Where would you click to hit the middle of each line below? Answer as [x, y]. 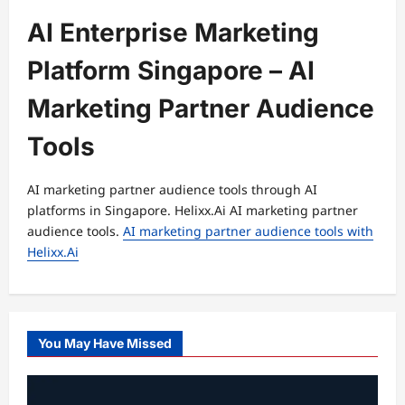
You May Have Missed [105, 343]
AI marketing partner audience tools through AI [172, 189]
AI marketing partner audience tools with [248, 231]
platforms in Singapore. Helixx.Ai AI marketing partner [193, 210]
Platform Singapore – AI [171, 71]
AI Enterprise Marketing [173, 33]
